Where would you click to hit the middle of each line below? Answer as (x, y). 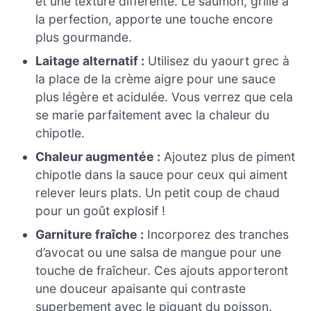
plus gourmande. (84, 37)
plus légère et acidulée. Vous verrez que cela (165, 97)
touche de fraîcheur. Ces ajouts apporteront (162, 271)
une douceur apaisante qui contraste (141, 289)
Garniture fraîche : (90, 235)
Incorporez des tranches (217, 235)
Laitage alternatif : (90, 61)
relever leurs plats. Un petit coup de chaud (158, 193)
